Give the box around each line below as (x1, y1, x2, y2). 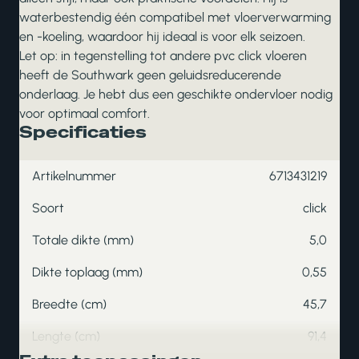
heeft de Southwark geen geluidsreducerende (19, 67, 281, 83)
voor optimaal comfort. (19, 106, 150, 121)
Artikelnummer (32, 168, 116, 184)
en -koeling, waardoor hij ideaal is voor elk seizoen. (19, 29, 305, 44)
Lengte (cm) (32, 329, 100, 344)
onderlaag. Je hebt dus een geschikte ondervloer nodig (19, 87, 333, 102)
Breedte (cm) (32, 296, 107, 312)
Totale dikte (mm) (32, 232, 134, 248)
